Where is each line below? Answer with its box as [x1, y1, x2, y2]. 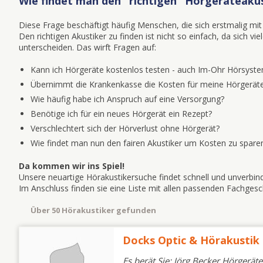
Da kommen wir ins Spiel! [19, 160, 124, 171]
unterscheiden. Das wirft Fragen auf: [19, 42, 156, 53]
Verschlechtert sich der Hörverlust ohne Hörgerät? [31, 123, 220, 134]
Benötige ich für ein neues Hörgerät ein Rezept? [31, 108, 212, 119]
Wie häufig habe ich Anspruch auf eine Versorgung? [31, 93, 224, 104]
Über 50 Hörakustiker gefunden [31, 205, 160, 215]
